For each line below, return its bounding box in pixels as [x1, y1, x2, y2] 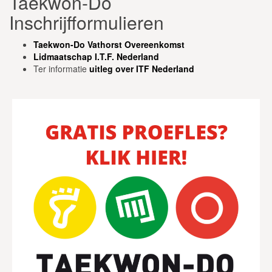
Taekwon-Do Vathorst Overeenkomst [33, 38, 185, 50]
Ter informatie [33, 62, 89, 75]
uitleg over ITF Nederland [89, 62, 194, 75]
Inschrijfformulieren [9, 8, 164, 35]
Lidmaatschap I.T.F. [33, 50, 114, 63]
